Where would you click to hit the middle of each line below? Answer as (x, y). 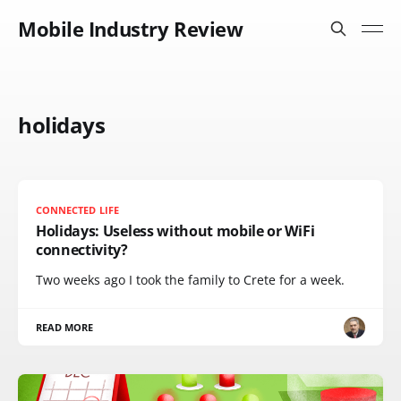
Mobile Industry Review (131, 29)
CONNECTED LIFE (77, 210)
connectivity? (82, 250)
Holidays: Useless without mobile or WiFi (175, 231)
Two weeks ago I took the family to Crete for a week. (190, 280)
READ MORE (65, 327)
